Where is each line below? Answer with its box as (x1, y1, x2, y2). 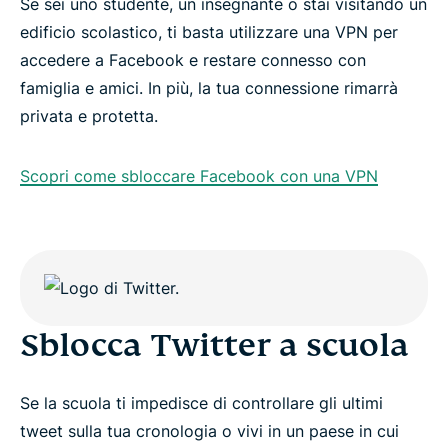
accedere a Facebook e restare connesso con (20, 50, 366, 70)
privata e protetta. (20, 106, 158, 126)
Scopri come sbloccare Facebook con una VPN (20, 166, 378, 186)
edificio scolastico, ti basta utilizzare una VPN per (20, 22, 398, 42)
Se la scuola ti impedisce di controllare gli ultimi (20, 393, 383, 413)
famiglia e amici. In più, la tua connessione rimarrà (20, 78, 398, 98)
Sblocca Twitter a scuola (20, 325, 409, 365)
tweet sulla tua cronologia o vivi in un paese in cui (20, 421, 399, 441)
